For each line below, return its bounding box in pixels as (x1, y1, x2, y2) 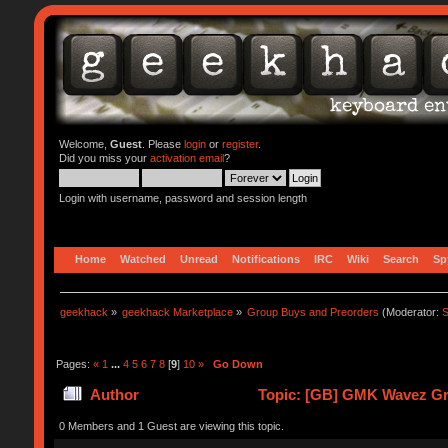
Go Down (212, 357, 263, 370)
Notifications (231, 252, 300, 265)
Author (90, 386, 140, 404)
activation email (149, 152, 224, 164)
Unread (179, 252, 218, 265)
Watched (119, 252, 166, 265)
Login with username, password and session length (58, 192, 307, 204)
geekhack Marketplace (122, 305, 234, 318)
